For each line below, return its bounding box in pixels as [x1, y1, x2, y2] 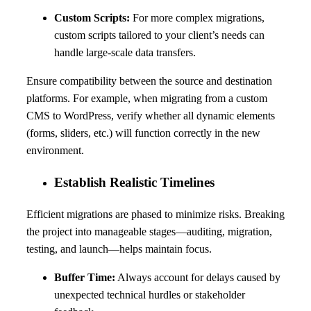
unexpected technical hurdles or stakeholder [54, 288, 245, 301]
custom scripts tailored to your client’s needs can [54, 29, 264, 42]
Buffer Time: [54, 271, 115, 283]
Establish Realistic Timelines [54, 174, 215, 190]
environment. [26, 144, 84, 157]
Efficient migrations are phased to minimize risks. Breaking [26, 208, 285, 220]
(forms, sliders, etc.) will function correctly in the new [26, 127, 260, 140]
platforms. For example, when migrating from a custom [26, 92, 267, 105]
